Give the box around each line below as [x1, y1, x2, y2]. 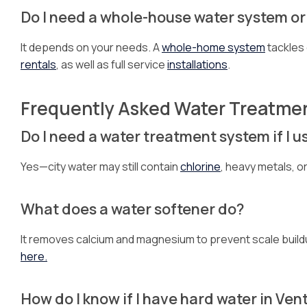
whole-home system [162, 40, 265, 55]
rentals [21, 57, 56, 72]
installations [167, 57, 228, 72]
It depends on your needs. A [21, 40, 162, 55]
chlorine [180, 159, 221, 174]
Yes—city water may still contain [21, 159, 180, 174]
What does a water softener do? [21, 199, 244, 219]
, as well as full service [56, 57, 167, 72]
